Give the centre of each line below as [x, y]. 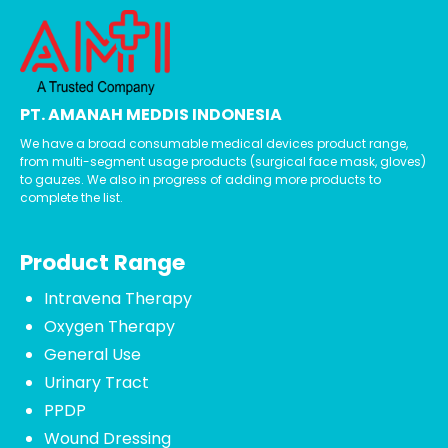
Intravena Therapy [118, 299]
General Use [92, 355]
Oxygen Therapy [109, 327]
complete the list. [71, 198]
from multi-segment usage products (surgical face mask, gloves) [223, 162]
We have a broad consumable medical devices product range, [214, 144]
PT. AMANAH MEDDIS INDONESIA [151, 115]
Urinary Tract [96, 383]
